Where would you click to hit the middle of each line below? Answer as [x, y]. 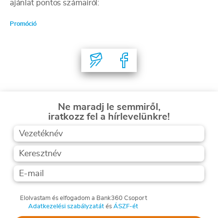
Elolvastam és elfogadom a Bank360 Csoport [83, 198]
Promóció [23, 24]
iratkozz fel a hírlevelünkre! [109, 117]
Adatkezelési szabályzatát [66, 207]
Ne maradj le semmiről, [109, 107]
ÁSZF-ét [126, 207]
